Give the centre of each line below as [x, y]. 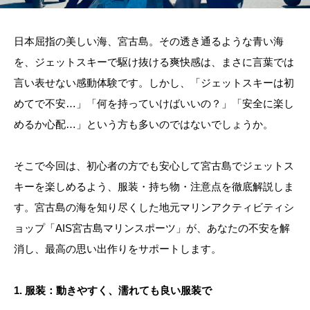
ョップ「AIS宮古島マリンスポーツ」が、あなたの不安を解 [152, 228]
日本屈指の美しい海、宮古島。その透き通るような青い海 [149, 41]
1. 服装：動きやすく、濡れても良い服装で [113, 290]
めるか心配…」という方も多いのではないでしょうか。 [144, 124]
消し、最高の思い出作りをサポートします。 [118, 248]
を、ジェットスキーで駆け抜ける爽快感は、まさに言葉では [154, 62]
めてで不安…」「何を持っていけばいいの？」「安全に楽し [154, 103]
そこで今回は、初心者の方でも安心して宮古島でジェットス [154, 165]
